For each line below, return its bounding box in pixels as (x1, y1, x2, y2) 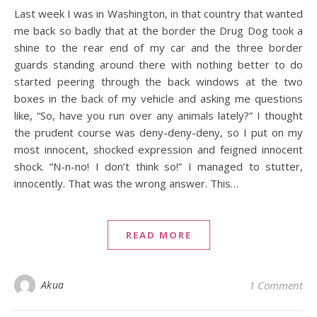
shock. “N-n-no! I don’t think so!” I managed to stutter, (14, 159, 303, 173)
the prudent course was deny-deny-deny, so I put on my (14, 125, 303, 139)
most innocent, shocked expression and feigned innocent (14, 142, 303, 156)
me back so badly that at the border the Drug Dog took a (14, 23, 303, 38)
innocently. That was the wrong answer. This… (14, 176, 238, 190)
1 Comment (249, 278, 303, 292)
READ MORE (125, 229, 192, 241)
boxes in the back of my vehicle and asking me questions (14, 91, 303, 105)
